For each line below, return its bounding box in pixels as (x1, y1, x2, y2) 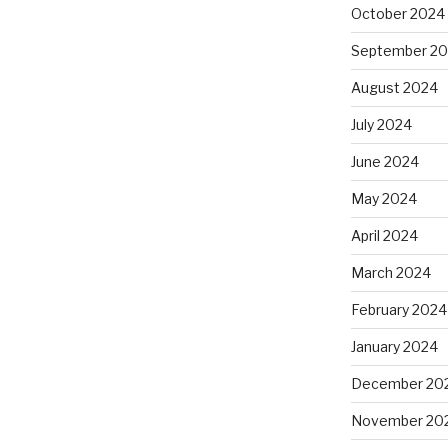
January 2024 (350, 337, 438, 355)
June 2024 (350, 152, 419, 170)
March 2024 (350, 263, 431, 281)
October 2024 (350, 4, 445, 22)
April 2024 (350, 226, 418, 244)
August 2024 (350, 78, 438, 96)
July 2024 (350, 115, 412, 133)
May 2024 (350, 189, 417, 207)
